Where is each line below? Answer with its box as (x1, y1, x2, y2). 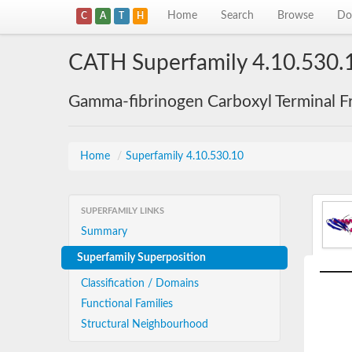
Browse (277, 10, 314, 21)
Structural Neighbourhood (81, 319, 208, 330)
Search (221, 10, 255, 21)
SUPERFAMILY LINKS (81, 207, 164, 215)
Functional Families (81, 299, 173, 310)
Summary (81, 226, 127, 237)
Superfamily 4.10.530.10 (126, 151, 244, 162)
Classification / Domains (81, 278, 199, 289)
